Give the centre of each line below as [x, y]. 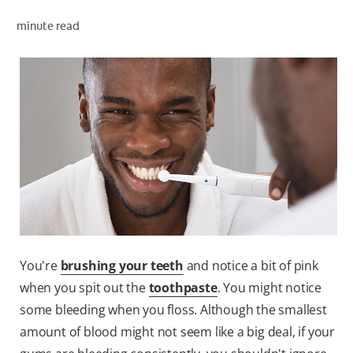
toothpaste [183, 288]
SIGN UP [306, 112]
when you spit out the [84, 288]
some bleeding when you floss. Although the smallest [173, 310]
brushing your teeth [122, 266]
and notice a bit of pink [251, 266]
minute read [48, 26]
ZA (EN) [307, 77]
